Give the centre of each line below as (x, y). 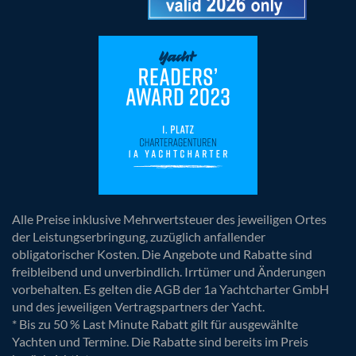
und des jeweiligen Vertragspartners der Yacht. (138, 307)
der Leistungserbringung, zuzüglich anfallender (139, 237)
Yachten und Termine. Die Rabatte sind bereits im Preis (160, 342)
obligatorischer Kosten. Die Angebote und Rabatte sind (162, 254)
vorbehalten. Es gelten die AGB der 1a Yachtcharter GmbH (170, 289)
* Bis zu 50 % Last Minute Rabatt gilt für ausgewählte (155, 324)
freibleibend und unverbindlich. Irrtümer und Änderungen (169, 272)
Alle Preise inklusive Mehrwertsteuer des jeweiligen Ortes (169, 219)
